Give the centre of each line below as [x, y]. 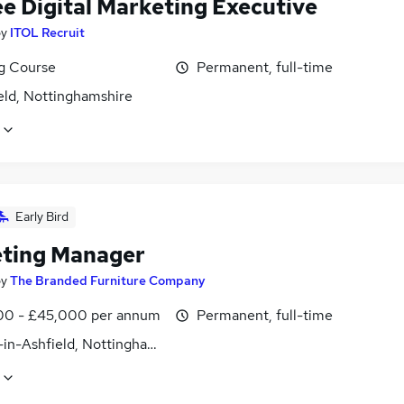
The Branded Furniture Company [108, 280]
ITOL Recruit [47, 32]
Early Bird [42, 216]
